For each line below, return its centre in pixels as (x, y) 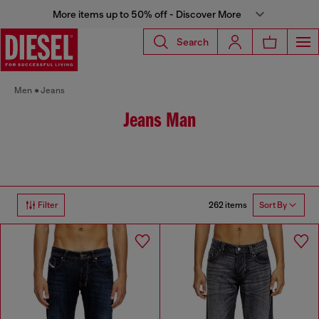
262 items (228, 205)
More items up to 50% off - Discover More (147, 14)
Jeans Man (159, 121)
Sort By (273, 205)
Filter (48, 205)
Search (193, 42)
